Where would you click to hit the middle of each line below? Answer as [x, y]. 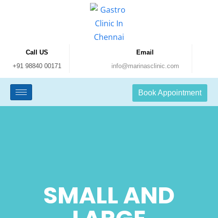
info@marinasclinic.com [145, 66]
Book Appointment [170, 93]
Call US [37, 52]
